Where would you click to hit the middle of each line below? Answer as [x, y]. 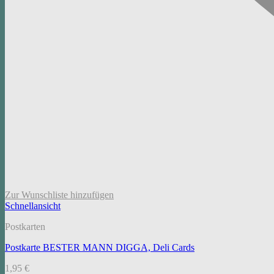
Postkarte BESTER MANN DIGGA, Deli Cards [100, 247]
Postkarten [25, 226]
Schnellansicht [33, 206]
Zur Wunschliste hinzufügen [59, 194]
